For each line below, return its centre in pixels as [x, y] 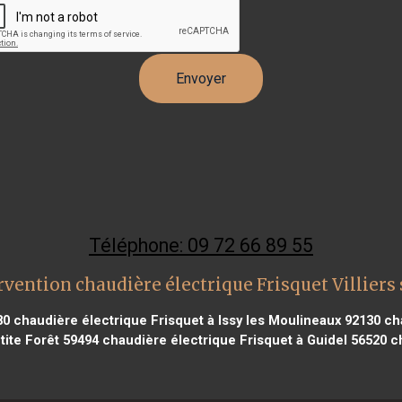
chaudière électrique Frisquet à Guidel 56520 [242, 340]
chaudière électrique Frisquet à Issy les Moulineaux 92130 [195, 320]
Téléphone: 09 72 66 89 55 [201, 245]
